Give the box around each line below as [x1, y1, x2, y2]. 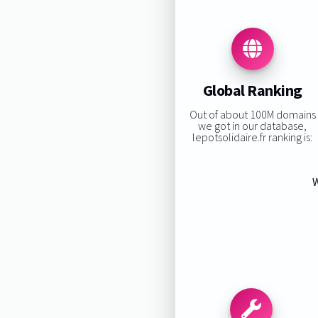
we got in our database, [198, 118, 307, 133]
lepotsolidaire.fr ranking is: [192, 129, 313, 144]
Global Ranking [202, 80, 302, 101]
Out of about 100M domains [189, 106, 316, 121]
